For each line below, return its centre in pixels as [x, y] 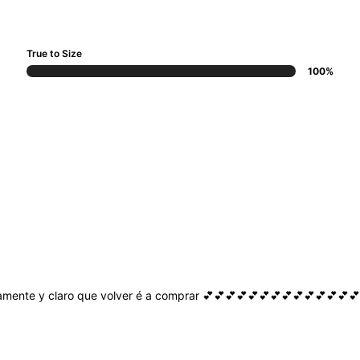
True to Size [55, 53]
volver [118, 295]
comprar [179, 295]
